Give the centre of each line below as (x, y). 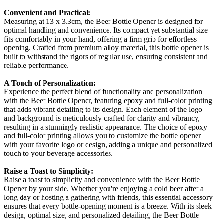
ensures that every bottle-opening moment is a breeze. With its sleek (108, 206)
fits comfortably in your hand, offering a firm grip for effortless (100, 39)
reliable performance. (36, 66)
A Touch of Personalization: (50, 83)
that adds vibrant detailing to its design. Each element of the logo (103, 109)
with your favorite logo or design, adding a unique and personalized (108, 145)
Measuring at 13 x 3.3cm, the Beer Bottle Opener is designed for (103, 22)
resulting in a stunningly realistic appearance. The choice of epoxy (106, 127)
